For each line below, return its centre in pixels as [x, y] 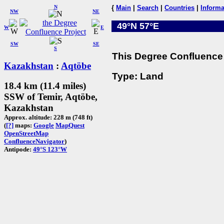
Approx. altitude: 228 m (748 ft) [48, 117]
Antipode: [18, 149]
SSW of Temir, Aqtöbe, [51, 97]
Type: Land [138, 76]
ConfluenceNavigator [34, 141]
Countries [179, 8]
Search [148, 8]
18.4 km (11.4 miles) [45, 86]
